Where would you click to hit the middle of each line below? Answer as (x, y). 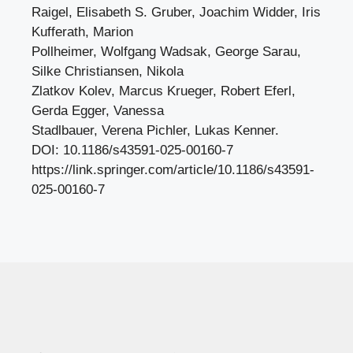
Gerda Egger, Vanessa (98, 111)
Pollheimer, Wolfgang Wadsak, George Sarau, (166, 52)
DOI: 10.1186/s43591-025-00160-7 (132, 150)
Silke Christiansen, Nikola (108, 71)
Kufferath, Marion (82, 32)
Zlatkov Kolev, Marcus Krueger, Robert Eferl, (163, 91)
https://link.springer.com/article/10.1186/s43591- (173, 170)
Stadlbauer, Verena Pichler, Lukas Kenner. (155, 130)
